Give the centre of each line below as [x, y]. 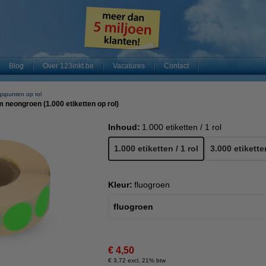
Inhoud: [124, 127]
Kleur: [120, 185]
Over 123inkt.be [68, 66]
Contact [176, 66]
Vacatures [129, 66]
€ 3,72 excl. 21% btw [137, 260]
